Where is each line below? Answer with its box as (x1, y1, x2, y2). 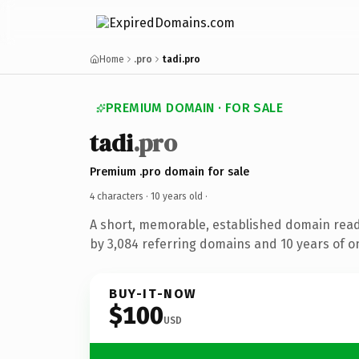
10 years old (151, 190, 203, 202)
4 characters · (90, 190, 151, 202)
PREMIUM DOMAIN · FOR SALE (106, 100, 283, 115)
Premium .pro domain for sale (90, 164, 249, 179)
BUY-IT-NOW (109, 285, 197, 301)
